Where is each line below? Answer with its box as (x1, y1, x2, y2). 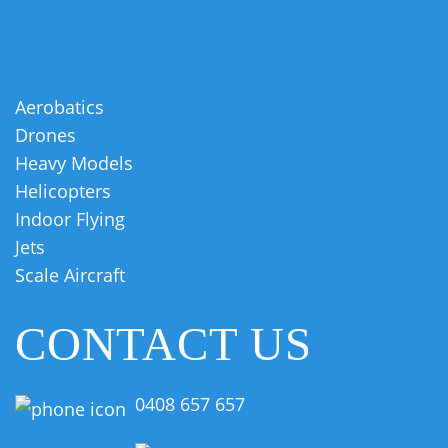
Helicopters (15, 178, 111, 203)
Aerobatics (15, 94, 104, 119)
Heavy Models (15, 150, 133, 175)
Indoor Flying (15, 206, 125, 231)
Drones (15, 122, 76, 147)
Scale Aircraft (15, 262, 125, 287)
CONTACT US (15, 317, 312, 370)
